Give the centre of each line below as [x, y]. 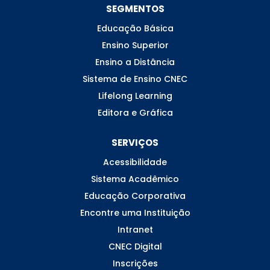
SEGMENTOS [135, 8]
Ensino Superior [135, 45]
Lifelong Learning [135, 96]
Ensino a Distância [135, 62]
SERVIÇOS [135, 142]
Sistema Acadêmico [135, 179]
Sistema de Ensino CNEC [135, 79]
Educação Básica [135, 28]
